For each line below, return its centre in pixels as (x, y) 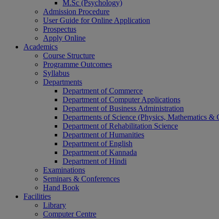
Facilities (37, 196)
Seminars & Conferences (81, 179)
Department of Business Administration (123, 108)
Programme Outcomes (77, 64)
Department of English (98, 143)
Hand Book (61, 187)
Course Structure (69, 55)
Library (55, 205)
